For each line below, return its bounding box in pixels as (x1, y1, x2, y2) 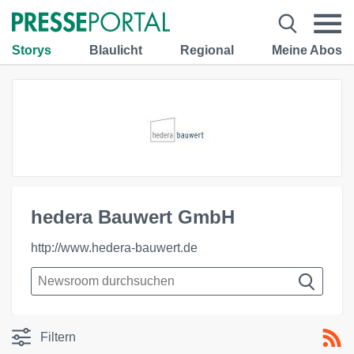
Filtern (40, 330, 76, 344)
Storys (12, 43, 51, 57)
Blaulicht (89, 43, 142, 57)
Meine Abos (272, 43, 342, 57)
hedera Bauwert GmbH (31, 206, 235, 228)
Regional (180, 43, 234, 57)
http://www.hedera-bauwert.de (31, 241, 198, 254)
